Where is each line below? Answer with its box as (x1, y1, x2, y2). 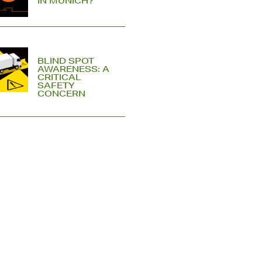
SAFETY (37, 80, 75, 91)
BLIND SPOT (37, 55, 94, 66)
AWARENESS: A (37, 63, 109, 74)
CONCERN (37, 88, 85, 99)
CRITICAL (37, 71, 81, 82)
